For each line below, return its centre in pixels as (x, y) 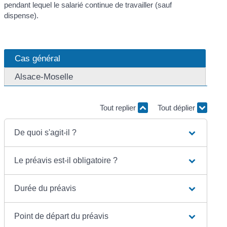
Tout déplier (177, 108)
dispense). (22, 15)
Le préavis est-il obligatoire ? (66, 160)
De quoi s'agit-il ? (46, 132)
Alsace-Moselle (44, 77)
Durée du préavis (45, 188)
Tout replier (119, 108)
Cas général (38, 59)
